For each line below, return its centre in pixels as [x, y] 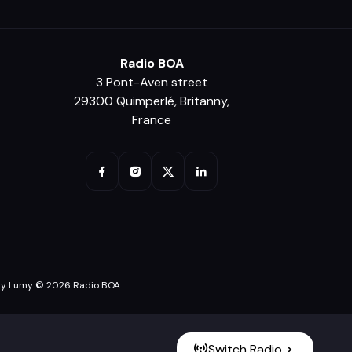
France [152, 120]
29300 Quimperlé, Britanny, [152, 101]
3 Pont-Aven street [152, 82]
